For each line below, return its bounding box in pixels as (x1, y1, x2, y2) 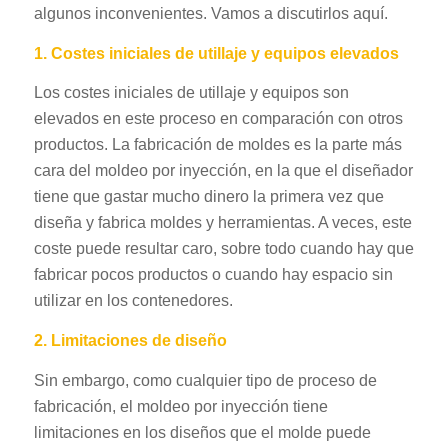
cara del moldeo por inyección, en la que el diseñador (33, 162, 413, 180)
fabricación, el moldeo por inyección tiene (33, 397, 328, 415)
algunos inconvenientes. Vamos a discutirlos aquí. (33, 5, 388, 23)
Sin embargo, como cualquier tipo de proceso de (33, 371, 377, 389)
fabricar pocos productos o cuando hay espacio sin (33, 266, 393, 284)
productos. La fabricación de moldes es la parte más (33, 136, 402, 154)
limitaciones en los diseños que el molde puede (33, 423, 371, 441)
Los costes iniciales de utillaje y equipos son (33, 84, 349, 102)
